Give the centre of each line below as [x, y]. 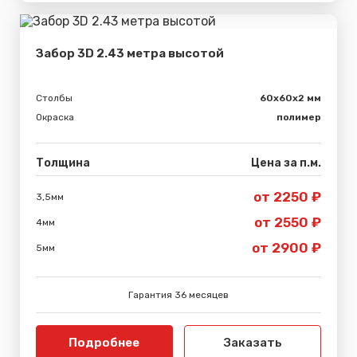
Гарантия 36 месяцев [178, 294]
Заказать [253, 342]
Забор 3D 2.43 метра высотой [130, 53]
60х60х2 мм [290, 98]
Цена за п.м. [286, 163]
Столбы [54, 98]
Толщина [63, 163]
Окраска [55, 117]
